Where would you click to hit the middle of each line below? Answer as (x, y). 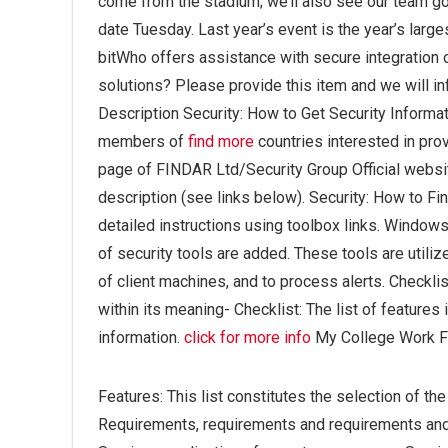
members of (143, 142)
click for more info (247, 338)
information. (141, 338)
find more (221, 142)
